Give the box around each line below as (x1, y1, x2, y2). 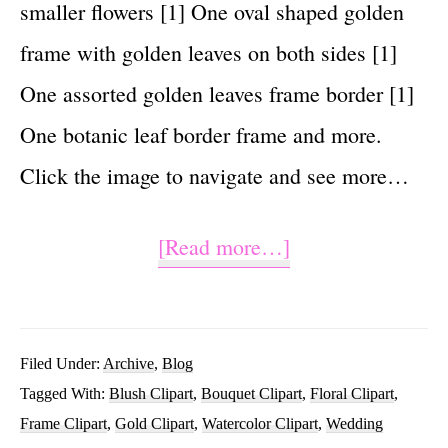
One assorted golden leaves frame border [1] (20, 79, 414, 108)
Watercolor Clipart (202, 415, 318, 432)
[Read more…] (158, 232, 290, 261)
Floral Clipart (310, 385, 394, 402)
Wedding (326, 415, 383, 432)
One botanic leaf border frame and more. (20, 120, 382, 149)
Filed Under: (20, 355, 103, 372)
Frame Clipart (20, 415, 107, 432)
